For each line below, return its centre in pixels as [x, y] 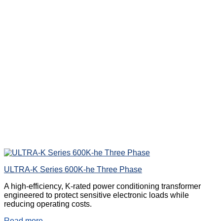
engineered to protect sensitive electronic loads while [96, 195]
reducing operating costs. [48, 204]
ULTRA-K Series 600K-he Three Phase [73, 170]
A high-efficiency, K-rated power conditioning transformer [102, 186]
